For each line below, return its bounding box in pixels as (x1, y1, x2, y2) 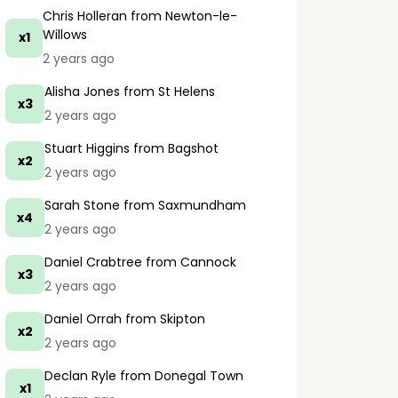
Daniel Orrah (44, 310, 122, 328)
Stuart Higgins (44, 139, 130, 157)
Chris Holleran (43, 7, 128, 25)
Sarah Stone (44, 196, 120, 214)
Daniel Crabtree (44, 253, 142, 271)
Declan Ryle (44, 367, 116, 385)
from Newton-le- (127, 7, 238, 25)
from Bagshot (130, 139, 219, 157)
